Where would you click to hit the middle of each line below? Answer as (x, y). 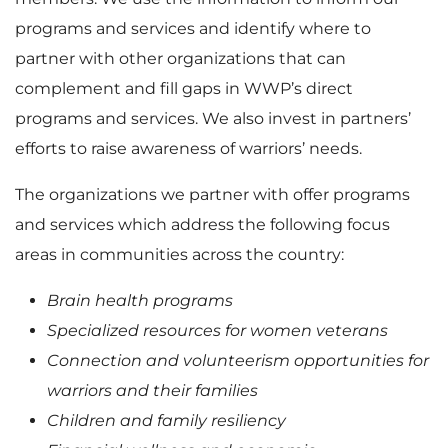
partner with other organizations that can (180, 58)
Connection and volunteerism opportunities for (238, 360)
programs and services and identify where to (193, 28)
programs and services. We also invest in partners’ (213, 118)
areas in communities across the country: (179, 254)
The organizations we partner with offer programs (212, 194)
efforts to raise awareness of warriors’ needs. (188, 148)
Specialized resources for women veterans (217, 330)
